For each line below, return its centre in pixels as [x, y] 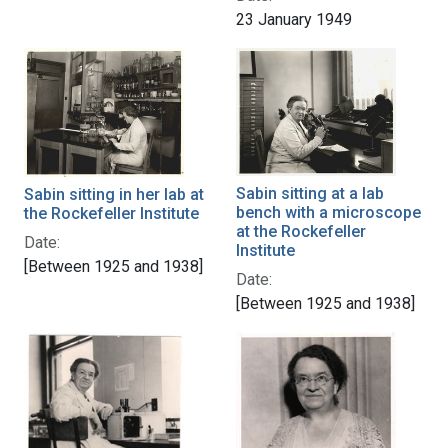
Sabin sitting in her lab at [114, 194]
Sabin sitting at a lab [310, 193]
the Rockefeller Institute [111, 213]
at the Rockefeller [301, 231]
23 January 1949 [294, 20]
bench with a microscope [328, 212]
